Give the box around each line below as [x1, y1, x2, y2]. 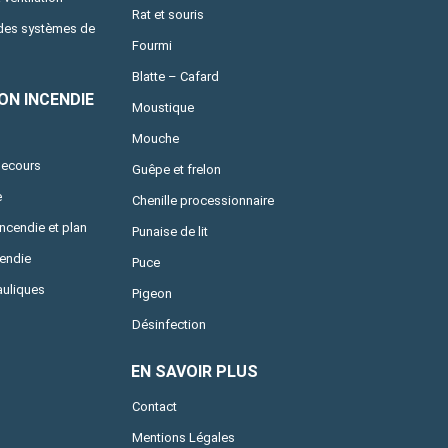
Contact [132, 398, 178, 414]
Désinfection [132, 316, 207, 332]
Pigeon [132, 285, 173, 301]
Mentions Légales [132, 429, 236, 445]
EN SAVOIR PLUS [131, 361, 259, 381]
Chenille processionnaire [132, 192, 275, 208]
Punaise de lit [132, 223, 209, 239]
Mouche [132, 130, 180, 146]
